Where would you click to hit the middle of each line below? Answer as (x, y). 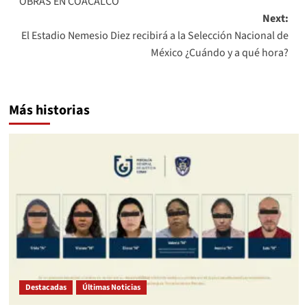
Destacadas (46, 287)
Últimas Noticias (111, 287)
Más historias (49, 110)
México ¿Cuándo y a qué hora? (219, 52)
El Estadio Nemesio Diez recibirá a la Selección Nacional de (155, 35)
